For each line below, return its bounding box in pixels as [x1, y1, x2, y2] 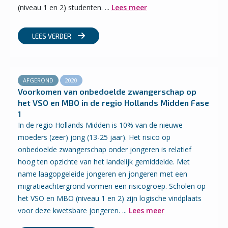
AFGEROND [23, 76, 53, 84]
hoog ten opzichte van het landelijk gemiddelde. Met [18, 157, 190, 166]
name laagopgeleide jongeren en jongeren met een [18, 169, 187, 179]
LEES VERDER [32, 32, 73, 40]
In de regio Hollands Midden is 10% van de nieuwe [18, 120, 183, 130]
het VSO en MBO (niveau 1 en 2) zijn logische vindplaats [18, 193, 202, 203]
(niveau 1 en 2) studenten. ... [18, 3, 111, 12]
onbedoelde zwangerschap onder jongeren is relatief [18, 145, 191, 154]
